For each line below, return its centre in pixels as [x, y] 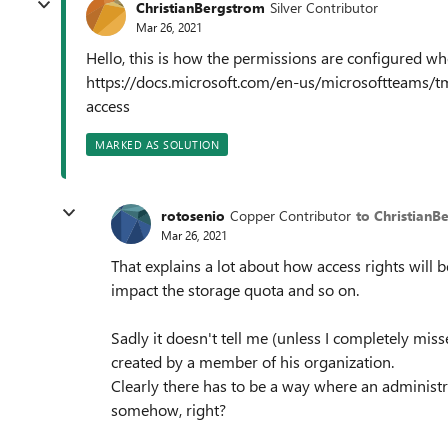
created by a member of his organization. [252, 361]
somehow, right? [168, 409]
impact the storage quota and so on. [235, 289]
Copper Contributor [290, 215]
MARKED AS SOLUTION [157, 144]
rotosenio [193, 215]
